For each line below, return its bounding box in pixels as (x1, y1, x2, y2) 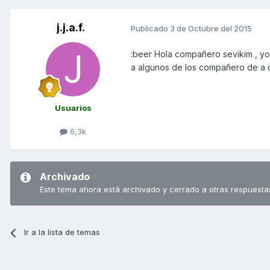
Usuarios (54, 103, 92, 113)
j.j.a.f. (56, 21, 85, 34)
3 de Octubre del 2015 (170, 23, 252, 33)
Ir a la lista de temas (24, 227, 101, 237)
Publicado (131, 23, 170, 33)
